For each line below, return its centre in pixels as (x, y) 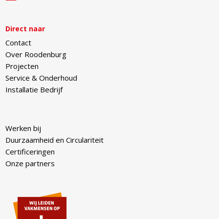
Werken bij (23, 128)
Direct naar (25, 28)
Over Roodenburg (36, 54)
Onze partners (30, 163)
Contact (19, 42)
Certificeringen (30, 151)
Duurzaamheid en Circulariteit (55, 140)
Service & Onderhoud (42, 77)
